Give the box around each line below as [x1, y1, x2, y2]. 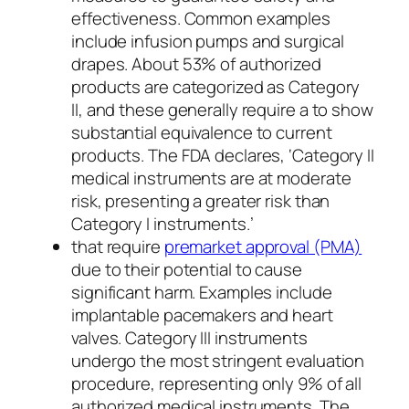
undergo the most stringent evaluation [71, 348, 365, 372]
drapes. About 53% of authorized [71, 51, 321, 76]
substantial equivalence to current [71, 120, 332, 144]
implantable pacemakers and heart [71, 302, 333, 327]
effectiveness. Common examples [71, 5, 330, 30]
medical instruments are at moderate [71, 165, 351, 190]
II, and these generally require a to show [71, 97, 373, 121]
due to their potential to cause [71, 257, 302, 281]
